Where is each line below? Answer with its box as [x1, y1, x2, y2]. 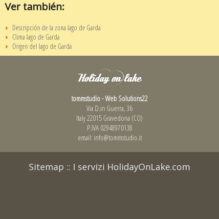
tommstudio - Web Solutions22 [71, 93, 148, 103]
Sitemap [29, 160, 64, 173]
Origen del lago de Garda [12, 41, 72, 51]
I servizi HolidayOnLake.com [73, 160, 190, 173]
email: [77, 132, 94, 142]
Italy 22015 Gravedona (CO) [76, 112, 143, 123]
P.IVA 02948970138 [87, 122, 132, 132]
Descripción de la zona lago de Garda [12, 22, 101, 32]
